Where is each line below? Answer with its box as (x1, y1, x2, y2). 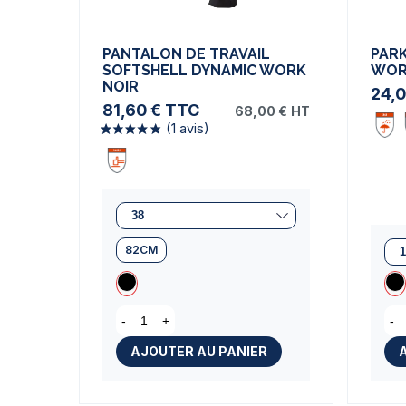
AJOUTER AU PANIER (130, 343, 267, 359)
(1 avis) (180, 320, 229, 338)
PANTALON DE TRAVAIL (102, 44, 270, 63)
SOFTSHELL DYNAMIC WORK (102, 61, 306, 79)
